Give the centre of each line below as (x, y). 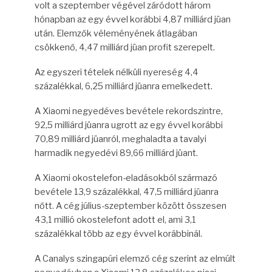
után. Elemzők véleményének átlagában (116, 33)
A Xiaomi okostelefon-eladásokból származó (126, 178)
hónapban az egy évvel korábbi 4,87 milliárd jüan (132, 19)
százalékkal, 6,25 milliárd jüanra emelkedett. (123, 86)
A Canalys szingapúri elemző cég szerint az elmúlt (135, 258)
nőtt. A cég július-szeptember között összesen (130, 206)
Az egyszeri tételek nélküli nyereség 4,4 (116, 72)
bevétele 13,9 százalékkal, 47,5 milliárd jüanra (126, 192)
